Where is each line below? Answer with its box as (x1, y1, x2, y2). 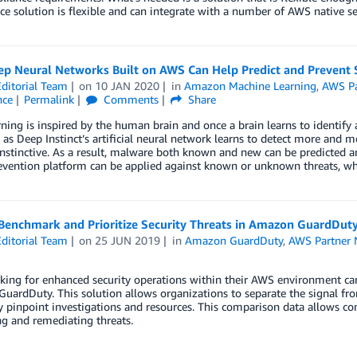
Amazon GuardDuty (185, 233, 284, 247)
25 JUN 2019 (95, 233, 161, 247)
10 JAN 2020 (95, 79, 160, 92)
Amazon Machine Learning (184, 79, 317, 92)
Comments (100, 92, 159, 106)
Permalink (24, 92, 75, 106)
